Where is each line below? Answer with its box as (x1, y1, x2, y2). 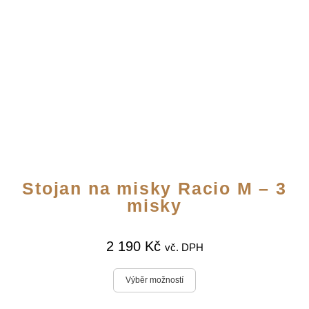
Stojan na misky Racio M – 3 (22, 178, 287, 198)
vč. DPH (164, 241, 203, 253)
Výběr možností (126, 275, 183, 285)
